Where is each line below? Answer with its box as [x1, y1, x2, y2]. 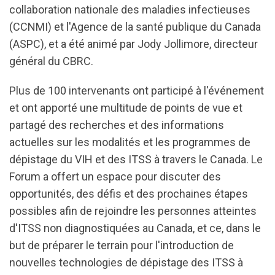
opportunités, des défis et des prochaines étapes [9, 187, 248, 200]
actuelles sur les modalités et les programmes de [9, 136, 250, 149]
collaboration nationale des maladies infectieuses [9, 3, 250, 16]
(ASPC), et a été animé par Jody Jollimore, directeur [9, 37, 258, 50]
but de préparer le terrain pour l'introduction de [9, 239, 234, 252]
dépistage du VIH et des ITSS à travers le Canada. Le [9, 153, 263, 166]
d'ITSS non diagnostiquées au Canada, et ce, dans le [9, 222, 261, 234]
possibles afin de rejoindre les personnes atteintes [9, 204, 257, 217]
